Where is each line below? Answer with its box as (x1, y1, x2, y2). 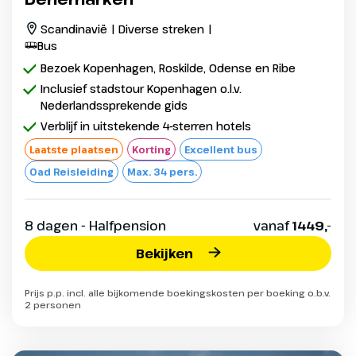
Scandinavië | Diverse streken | (41, 21, 212, 37)
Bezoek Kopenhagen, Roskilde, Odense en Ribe (41, 60, 296, 75)
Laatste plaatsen (29, 142, 118, 156)
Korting (132, 142, 171, 156)
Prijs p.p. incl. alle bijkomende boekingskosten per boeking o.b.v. (25, 286, 331, 299)
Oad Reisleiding (29, 164, 114, 178)
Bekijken (135, 244, 193, 262)
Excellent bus (184, 142, 257, 156)
